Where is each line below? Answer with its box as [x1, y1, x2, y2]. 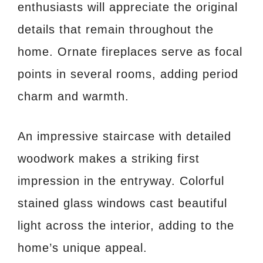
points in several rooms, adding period [18, 68, 238, 81]
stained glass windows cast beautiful [18, 197, 227, 210]
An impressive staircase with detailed [18, 130, 231, 143]
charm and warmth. [18, 90, 129, 103]
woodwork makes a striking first [18, 152, 200, 166]
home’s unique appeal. [18, 241, 147, 255]
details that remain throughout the [18, 23, 214, 36]
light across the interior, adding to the [18, 219, 234, 232]
